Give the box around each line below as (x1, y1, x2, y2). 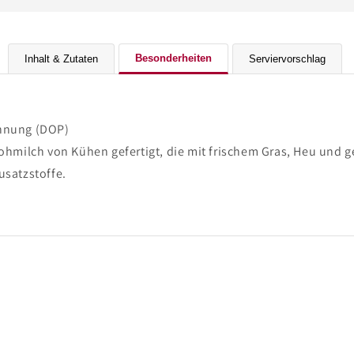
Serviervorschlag (249, 53, 326, 65)
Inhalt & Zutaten (24, 53, 98, 65)
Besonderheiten (135, 52, 212, 64)
